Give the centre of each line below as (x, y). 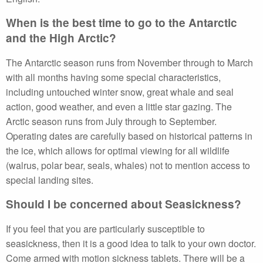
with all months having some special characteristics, (113, 77)
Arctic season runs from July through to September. (111, 121)
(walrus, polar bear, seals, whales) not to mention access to (128, 165)
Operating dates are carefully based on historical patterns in (129, 136)
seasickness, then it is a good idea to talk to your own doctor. (131, 243)
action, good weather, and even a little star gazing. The (119, 107)
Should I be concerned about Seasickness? (124, 204)
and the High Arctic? (61, 38)
